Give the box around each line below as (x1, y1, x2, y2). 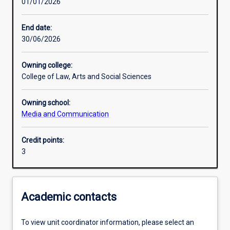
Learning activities (25, 7, 83, 16)
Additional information (25, 115, 98, 124)
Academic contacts (21, 190, 117, 203)
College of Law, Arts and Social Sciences (22, 72, 151, 81)
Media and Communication (22, 110, 109, 119)
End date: (22, 24, 52, 32)
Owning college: (22, 61, 72, 70)
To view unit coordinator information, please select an (21, 218, 194, 227)
